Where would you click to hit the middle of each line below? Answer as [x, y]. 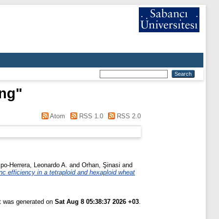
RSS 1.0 [90, 116]
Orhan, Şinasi [101, 165]
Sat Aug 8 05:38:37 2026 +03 [97, 201]
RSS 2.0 [128, 116]
